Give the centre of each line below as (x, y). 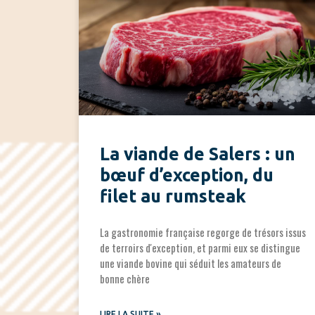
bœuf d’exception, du (187, 175)
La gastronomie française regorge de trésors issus (203, 232)
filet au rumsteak (173, 197)
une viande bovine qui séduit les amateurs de (191, 263)
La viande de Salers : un (198, 154)
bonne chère (125, 279)
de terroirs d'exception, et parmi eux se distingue (200, 248)
